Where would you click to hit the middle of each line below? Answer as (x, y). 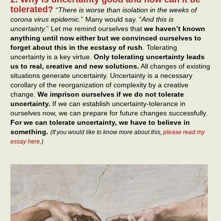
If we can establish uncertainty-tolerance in (119, 103)
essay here (25, 141)
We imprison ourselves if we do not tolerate (111, 94)
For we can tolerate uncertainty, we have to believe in (100, 122)
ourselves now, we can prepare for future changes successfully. (109, 113)
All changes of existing (175, 66)
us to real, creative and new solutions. (75, 66)
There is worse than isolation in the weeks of (128, 10)
